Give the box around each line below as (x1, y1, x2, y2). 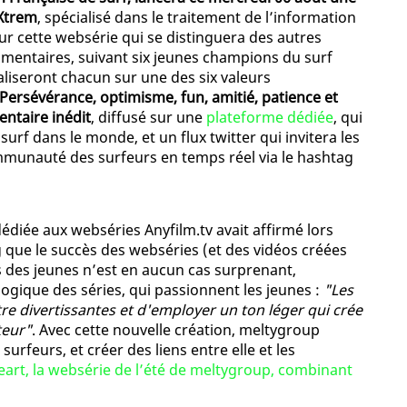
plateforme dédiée (206, 107, 333, 128)
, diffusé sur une (91, 107, 206, 128)
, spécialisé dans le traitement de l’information (37, 7, 356, 28)
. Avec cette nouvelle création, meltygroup (32, 320, 320, 341)
